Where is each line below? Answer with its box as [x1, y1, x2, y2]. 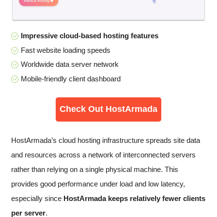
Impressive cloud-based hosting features [21, 31, 158, 40]
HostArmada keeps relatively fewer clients [63, 194, 205, 203]
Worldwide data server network [21, 60, 119, 69]
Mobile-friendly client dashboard [21, 74, 121, 83]
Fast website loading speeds [21, 46, 110, 54]
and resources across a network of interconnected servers [11, 151, 196, 159]
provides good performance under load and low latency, [11, 180, 185, 188]
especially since [11, 194, 63, 203]
